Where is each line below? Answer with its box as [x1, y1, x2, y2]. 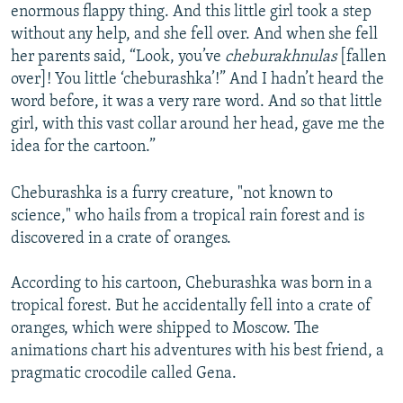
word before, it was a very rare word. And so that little [11, 94, 382, 112]
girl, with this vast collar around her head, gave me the [11, 116, 385, 134]
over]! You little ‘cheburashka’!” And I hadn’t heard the [11, 71, 384, 89]
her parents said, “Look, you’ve [11, 49, 225, 67]
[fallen [336, 49, 386, 67]
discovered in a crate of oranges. [11, 230, 231, 248]
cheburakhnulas [225, 49, 336, 67]
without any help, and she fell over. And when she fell [11, 26, 378, 44]
